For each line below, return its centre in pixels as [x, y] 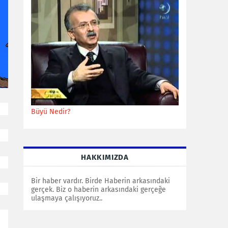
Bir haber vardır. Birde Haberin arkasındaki [101, 181]
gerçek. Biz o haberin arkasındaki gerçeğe [98, 189]
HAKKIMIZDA [105, 157]
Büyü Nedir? [51, 111]
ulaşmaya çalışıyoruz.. [67, 198]
